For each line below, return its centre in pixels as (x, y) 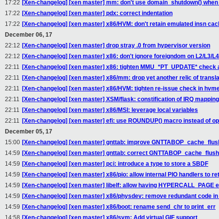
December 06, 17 (29, 35)
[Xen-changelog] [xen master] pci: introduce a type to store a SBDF (115, 164)
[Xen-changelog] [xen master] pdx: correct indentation (97, 13)
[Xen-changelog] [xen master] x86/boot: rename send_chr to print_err (119, 207)
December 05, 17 (29, 132)
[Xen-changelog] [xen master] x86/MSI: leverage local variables (110, 110)
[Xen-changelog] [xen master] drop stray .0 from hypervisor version (116, 46)
